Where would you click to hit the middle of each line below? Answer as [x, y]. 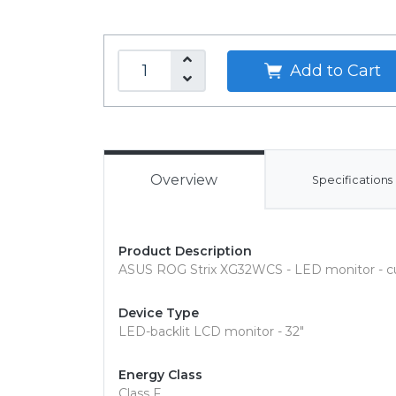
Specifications [353, 180]
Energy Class [160, 375]
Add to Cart [333, 70]
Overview [184, 180]
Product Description [185, 251]
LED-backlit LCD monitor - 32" [211, 331]
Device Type [159, 313]
